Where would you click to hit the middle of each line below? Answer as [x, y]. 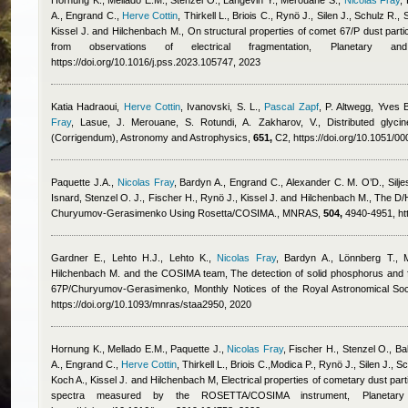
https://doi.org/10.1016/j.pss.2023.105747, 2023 [156, 62]
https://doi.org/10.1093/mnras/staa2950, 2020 [151, 304]
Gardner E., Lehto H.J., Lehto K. [130, 258]
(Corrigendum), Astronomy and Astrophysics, [152, 138]
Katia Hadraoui [84, 107]
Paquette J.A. [81, 182]
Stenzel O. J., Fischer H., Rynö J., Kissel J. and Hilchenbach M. [227, 198]
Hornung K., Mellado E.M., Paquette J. [136, 349]
